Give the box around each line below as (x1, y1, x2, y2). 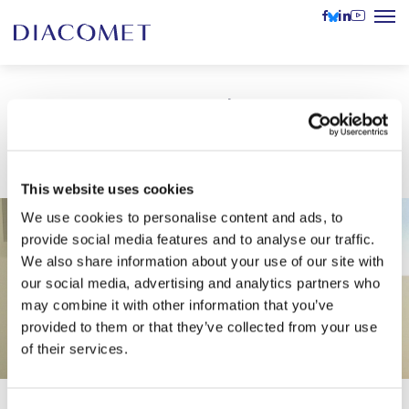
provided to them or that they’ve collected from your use (21, 319, 377, 335)
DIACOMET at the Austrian (34, 89, 375, 128)
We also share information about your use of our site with (21, 253, 384, 269)
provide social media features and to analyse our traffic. (21, 231, 375, 247)
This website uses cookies (21, 181, 194, 196)
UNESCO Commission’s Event (16, 122, 393, 161)
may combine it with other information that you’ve (21, 297, 334, 313)
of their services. (21, 341, 128, 357)
